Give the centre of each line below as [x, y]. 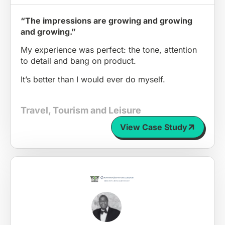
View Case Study [154, 127]
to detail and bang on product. [78, 61]
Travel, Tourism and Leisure [81, 110]
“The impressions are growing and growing [106, 21]
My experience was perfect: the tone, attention [109, 50]
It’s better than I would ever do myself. [93, 79]
